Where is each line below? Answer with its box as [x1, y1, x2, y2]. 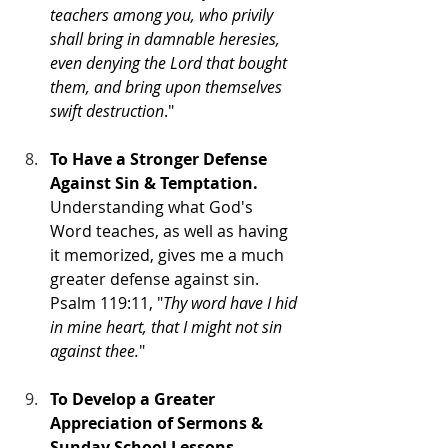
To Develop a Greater [50, 387, 219, 410]
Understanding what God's [50, 195, 257, 218]
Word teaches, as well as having [50, 219, 292, 242]
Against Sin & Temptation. [50, 171, 258, 194]
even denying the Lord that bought [50, 51, 291, 74]
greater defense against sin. [50, 267, 259, 290]
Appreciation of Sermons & [50, 411, 267, 434]
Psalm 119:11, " [50, 291, 163, 314]
